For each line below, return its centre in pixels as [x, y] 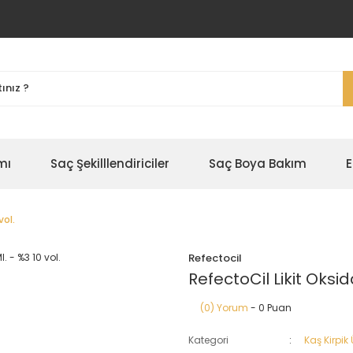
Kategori [208, 340]
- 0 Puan [270, 308]
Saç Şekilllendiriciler [110, 163]
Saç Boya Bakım [258, 163]
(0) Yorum [224, 308]
